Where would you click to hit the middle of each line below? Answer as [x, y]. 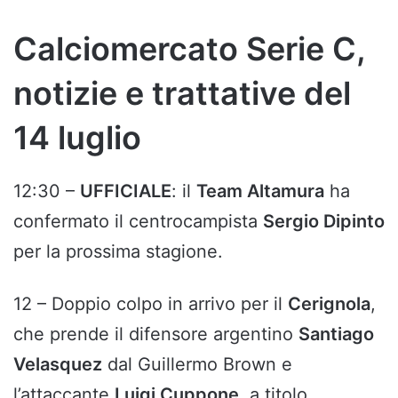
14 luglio [77, 138]
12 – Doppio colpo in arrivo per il [151, 304]
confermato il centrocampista [138, 222]
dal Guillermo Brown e [197, 365]
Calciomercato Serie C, [189, 49]
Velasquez [58, 365]
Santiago [336, 334]
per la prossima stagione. [118, 252]
